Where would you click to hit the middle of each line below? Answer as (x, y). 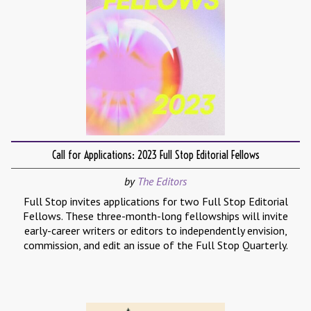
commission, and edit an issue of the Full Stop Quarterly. (155, 245)
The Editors (162, 182)
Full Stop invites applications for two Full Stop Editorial (155, 202)
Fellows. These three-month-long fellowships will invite (155, 216)
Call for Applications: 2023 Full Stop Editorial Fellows (155, 155)
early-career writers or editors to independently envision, (155, 231)
